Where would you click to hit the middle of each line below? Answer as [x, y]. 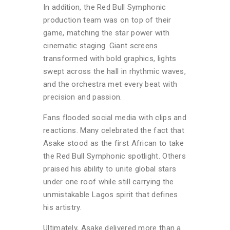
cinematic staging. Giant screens [101, 45]
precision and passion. [83, 97]
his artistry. [62, 207]
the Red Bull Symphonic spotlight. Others [115, 156]
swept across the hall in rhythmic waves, [115, 71]
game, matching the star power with [107, 33]
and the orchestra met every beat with [110, 84]
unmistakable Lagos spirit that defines [111, 194]
